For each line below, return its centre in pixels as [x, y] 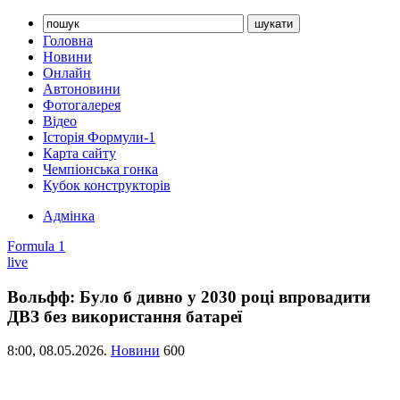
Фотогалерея [82, 105]
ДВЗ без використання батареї [125, 316]
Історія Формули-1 [99, 137]
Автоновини [82, 89]
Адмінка [69, 216]
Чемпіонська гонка [100, 169]
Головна [68, 41]
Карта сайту [79, 153]
